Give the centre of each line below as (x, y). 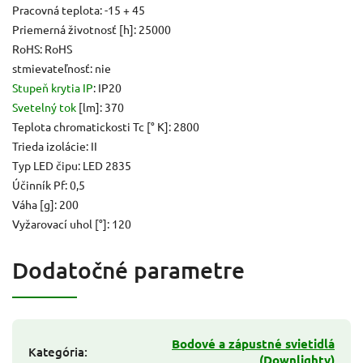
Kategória (56, 351)
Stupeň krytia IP (53, 87)
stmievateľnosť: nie (62, 68)
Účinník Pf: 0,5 (49, 184)
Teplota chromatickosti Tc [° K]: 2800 (106, 126)
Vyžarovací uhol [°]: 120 (72, 223)
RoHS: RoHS (42, 48)
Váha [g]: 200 (45, 204)
